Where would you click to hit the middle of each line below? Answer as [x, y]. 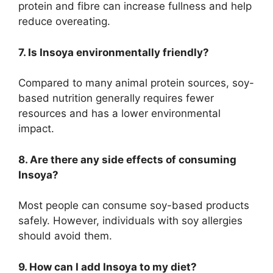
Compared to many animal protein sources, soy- [136, 83]
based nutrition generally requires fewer [116, 98]
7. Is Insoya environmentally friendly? [114, 52]
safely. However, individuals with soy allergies [130, 221]
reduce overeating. [64, 22]
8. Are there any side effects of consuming [127, 159]
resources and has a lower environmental [119, 114]
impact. [36, 129]
